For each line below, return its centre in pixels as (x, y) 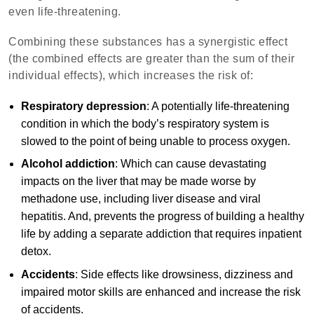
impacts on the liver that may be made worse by (138, 182)
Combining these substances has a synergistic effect (148, 42)
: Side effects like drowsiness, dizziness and (184, 274)
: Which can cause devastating (190, 164)
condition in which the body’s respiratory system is (145, 123)
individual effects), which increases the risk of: (131, 76)
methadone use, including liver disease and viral (141, 199)
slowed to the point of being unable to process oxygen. (155, 141)
